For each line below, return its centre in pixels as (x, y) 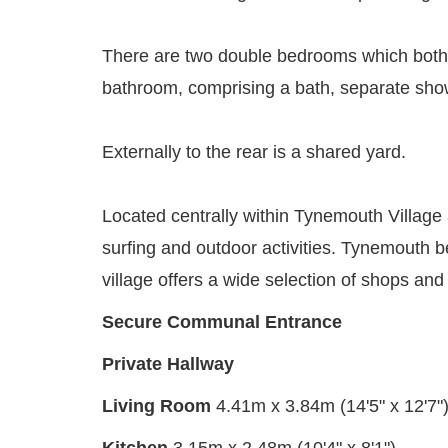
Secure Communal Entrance (222, 322)
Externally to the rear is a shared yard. (254, 152)
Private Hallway (168, 364)
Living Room (156, 406)
